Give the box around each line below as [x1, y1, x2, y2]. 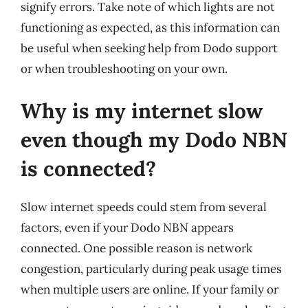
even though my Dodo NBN [21, 126, 287, 153]
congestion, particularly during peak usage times [21, 261, 282, 276]
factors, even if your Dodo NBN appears [21, 220, 234, 235]
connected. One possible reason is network [21, 241, 252, 256]
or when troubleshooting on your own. [21, 60, 228, 76]
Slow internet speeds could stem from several [21, 199, 267, 214]
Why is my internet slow [21, 98, 263, 124]
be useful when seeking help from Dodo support [21, 40, 278, 56]
